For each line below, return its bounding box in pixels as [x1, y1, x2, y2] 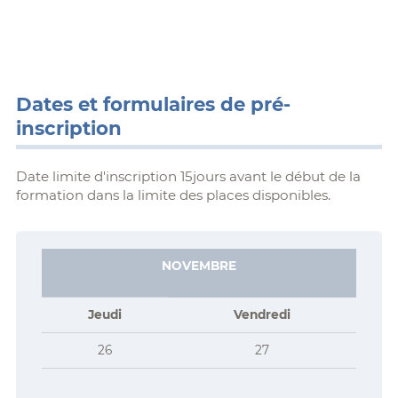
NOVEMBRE [161, 259, 236, 274]
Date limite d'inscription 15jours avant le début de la [15, 168, 361, 186]
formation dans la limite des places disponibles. [15, 187, 330, 204]
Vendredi [233, 307, 291, 322]
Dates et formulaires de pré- [15, 92, 291, 116]
